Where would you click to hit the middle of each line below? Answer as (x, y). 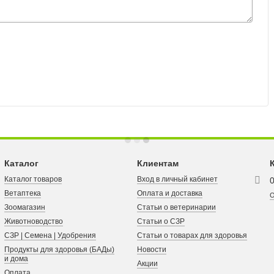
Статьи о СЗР (161, 221)
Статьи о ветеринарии (176, 207)
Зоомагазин (24, 207)
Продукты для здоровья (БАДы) (59, 249)
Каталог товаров (33, 179)
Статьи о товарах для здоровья (192, 235)
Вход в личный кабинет (177, 179)
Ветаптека (22, 193)
